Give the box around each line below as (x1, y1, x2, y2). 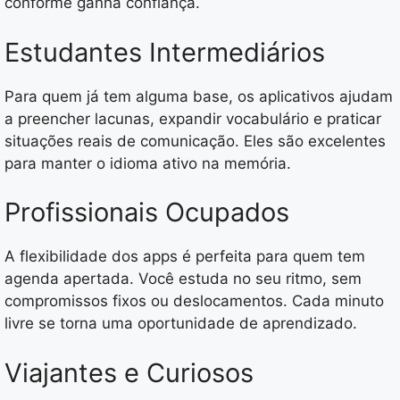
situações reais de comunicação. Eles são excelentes (4, 131, 386, 150)
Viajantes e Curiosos (4, 356, 254, 388)
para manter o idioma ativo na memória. (4, 154, 291, 172)
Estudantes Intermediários (4, 36, 325, 68)
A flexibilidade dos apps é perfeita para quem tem (4, 247, 365, 266)
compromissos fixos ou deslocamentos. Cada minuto (4, 292, 384, 311)
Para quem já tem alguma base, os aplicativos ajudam (4, 87, 393, 105)
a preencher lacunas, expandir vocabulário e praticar (4, 109, 381, 128)
